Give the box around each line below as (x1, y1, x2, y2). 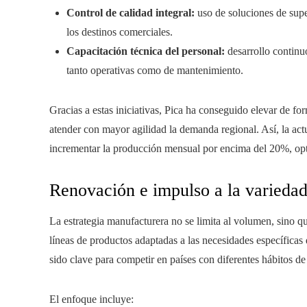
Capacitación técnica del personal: (66, 45, 225, 57)
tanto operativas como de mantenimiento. (66, 64, 243, 76)
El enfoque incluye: (49, 293, 134, 305)
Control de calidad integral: (66, 7, 195, 19)
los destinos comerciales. (66, 26, 173, 38)
